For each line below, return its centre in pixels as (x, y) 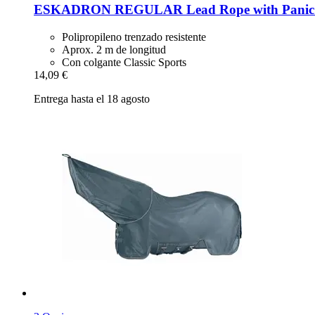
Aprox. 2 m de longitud (114, 49)
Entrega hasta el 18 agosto (92, 98)
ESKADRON (72, 9)
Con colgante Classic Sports (124, 62)
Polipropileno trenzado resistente (134, 37)
